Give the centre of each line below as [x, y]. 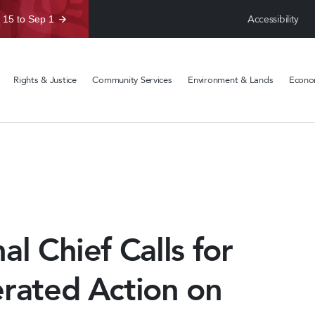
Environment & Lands [231, 80]
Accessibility [273, 19]
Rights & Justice [45, 80]
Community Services [132, 80]
